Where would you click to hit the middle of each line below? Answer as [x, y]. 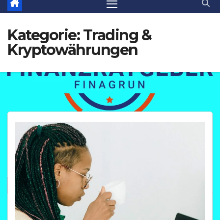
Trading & [117, 35]
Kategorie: [45, 35]
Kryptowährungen [73, 50]
